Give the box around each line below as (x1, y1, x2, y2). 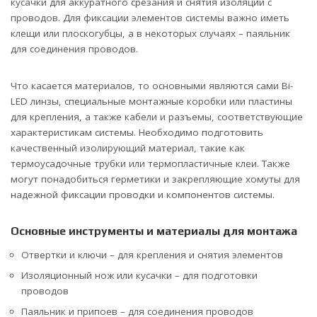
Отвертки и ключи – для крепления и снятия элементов (21, 248, 283, 261)
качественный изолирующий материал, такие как (11, 141, 245, 154)
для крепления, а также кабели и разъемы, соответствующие (11, 110, 303, 123)
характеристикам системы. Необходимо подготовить (11, 125, 263, 139)
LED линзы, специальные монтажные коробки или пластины (11, 94, 292, 108)
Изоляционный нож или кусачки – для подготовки (21, 268, 258, 282)
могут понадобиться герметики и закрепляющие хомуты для (11, 172, 300, 185)
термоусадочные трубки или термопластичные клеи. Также (11, 156, 290, 170)
